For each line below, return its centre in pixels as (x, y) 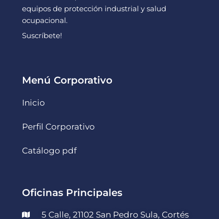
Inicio (33, 102)
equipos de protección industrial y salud (94, 8)
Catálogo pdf (49, 150)
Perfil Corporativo (58, 126)
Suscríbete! (42, 35)
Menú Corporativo (67, 80)
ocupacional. (45, 20)
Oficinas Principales (72, 192)
